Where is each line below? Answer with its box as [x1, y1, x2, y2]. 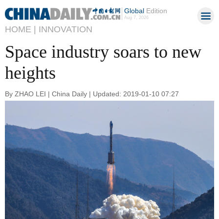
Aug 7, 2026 [124, 15, 149, 20]
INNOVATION [39, 24, 92, 34]
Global [124, 7, 144, 15]
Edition [144, 7, 167, 15]
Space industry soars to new [5, 42, 201, 62]
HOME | [5, 24, 36, 34]
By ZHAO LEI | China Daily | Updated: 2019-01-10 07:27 [5, 89, 179, 98]
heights [5, 63, 56, 83]
